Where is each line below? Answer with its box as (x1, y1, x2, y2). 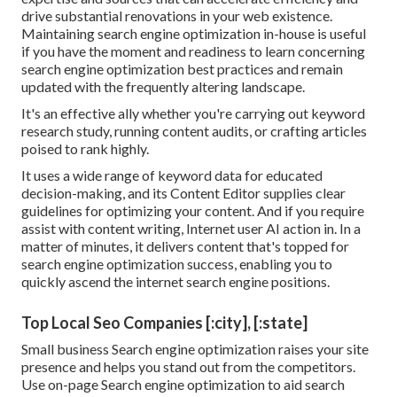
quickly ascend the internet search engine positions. (21, 273, 330, 291)
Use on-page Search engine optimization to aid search (21, 376, 345, 393)
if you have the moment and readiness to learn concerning (21, 43, 365, 60)
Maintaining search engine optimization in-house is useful (21, 25, 366, 43)
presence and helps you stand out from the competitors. (21, 358, 355, 376)
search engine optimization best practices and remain (21, 60, 343, 78)
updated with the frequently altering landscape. (21, 78, 305, 96)
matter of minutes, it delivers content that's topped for (21, 237, 349, 255)
